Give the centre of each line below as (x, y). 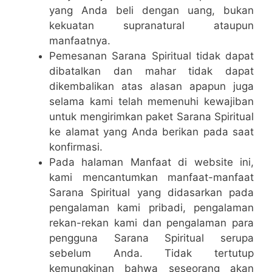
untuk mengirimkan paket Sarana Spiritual (151, 117)
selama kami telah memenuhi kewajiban (151, 101)
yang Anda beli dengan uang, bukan (151, 10)
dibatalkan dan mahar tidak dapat (151, 71)
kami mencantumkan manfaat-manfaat (151, 177)
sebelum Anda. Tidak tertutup (151, 253)
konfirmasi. (76, 147)
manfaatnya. (80, 41)
